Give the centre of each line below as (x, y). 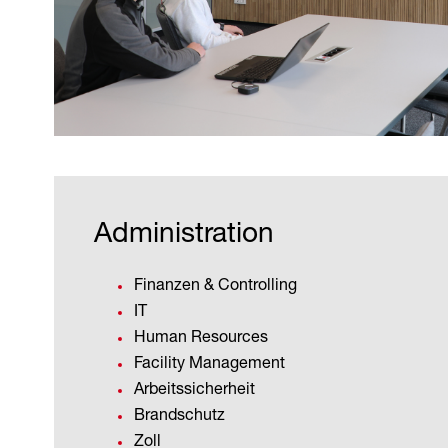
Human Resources (201, 335)
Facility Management (209, 361)
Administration (184, 231)
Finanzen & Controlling (215, 283)
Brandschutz (179, 413)
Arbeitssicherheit (194, 387)
